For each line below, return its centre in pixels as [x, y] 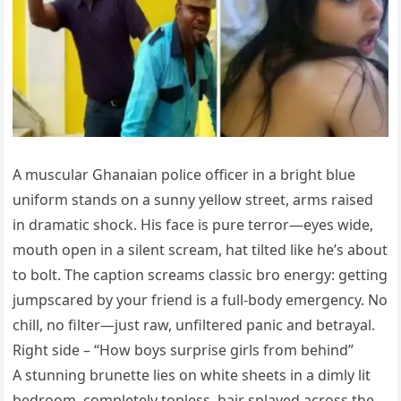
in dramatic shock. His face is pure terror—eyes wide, [193, 224]
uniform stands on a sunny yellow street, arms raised [193, 199]
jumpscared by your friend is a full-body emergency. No [200, 299]
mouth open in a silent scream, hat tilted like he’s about [200, 249]
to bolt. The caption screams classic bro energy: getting [200, 274]
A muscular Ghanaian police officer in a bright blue [184, 174]
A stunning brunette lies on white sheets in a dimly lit [192, 375]
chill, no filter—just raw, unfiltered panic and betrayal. [194, 324]
